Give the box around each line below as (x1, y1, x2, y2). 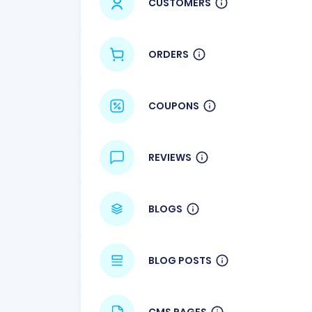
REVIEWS (148, 150, 192, 164)
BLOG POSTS (148, 253, 212, 267)
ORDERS (148, 47, 189, 61)
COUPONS (148, 98, 199, 113)
